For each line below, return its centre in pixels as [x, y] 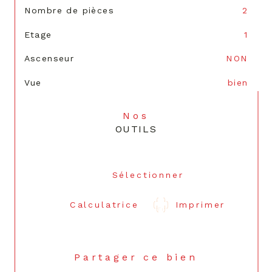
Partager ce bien [140, 257]
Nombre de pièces [69, 10]
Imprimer [200, 204]
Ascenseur [49, 59]
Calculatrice [104, 204]
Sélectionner [148, 175]
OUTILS [136, 129]
